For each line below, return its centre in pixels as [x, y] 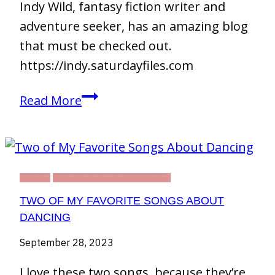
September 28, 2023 [67, 243]
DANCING [45, 218]
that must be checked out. [96, 46]
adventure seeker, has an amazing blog [134, 26]
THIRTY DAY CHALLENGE [112, 178]
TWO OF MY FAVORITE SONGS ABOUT [122, 201]
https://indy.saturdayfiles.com [107, 66]
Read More [51, 101]
